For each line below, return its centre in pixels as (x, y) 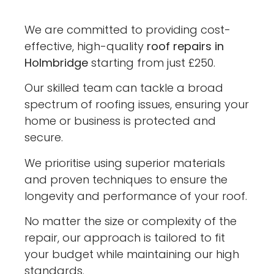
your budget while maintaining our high (132, 254)
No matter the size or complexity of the (131, 221)
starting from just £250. (152, 62)
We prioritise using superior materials (125, 163)
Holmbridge (57, 62)
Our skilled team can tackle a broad (124, 88)
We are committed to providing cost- (128, 29)
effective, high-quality (86, 46)
